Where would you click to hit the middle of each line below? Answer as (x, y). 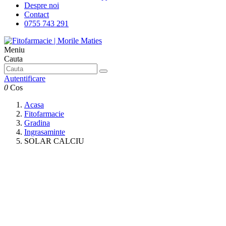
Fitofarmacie (44, 114)
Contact (37, 14)
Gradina (37, 123)
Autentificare (25, 78)
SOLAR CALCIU (54, 141)
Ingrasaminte (45, 132)
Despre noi (42, 5)
